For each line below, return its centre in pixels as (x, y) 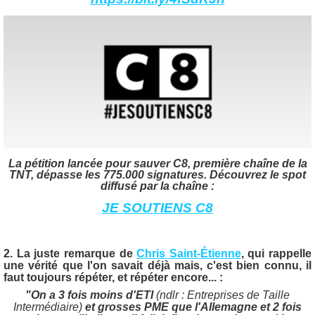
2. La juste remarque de (70, 254)
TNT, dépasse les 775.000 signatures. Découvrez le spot (157, 175)
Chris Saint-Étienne (189, 254)
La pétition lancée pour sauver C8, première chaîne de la (157, 164)
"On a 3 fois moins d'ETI (91, 295)
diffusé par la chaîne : (157, 186)
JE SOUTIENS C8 (157, 208)
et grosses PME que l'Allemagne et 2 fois (192, 307)
